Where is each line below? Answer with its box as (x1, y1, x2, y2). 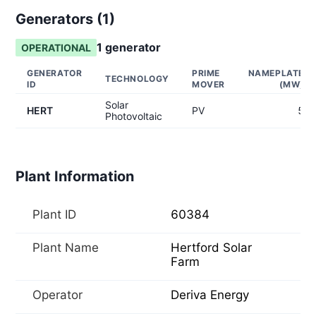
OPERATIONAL (21, 42, 91, 54)
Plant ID (32, 207, 76, 221)
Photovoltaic (105, 110, 162, 122)
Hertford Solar (171, 241, 252, 255)
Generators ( (16, 11, 102, 28)
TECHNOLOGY (105, 73, 169, 84)
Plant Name (32, 241, 99, 255)
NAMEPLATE (248, 68, 304, 78)
